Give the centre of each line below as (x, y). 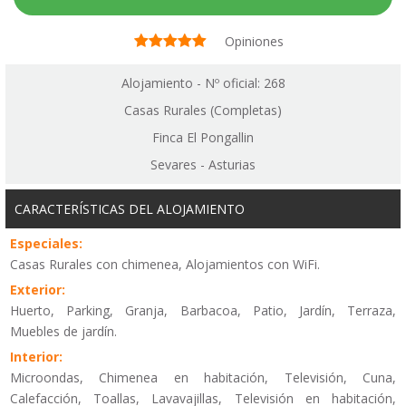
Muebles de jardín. (63, 331)
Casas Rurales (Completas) (203, 110)
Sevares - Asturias (203, 164)
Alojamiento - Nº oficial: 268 (203, 82)
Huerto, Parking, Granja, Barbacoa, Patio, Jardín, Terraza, (203, 310)
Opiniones (254, 42)
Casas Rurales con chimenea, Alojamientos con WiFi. (165, 264)
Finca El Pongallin (203, 137)
